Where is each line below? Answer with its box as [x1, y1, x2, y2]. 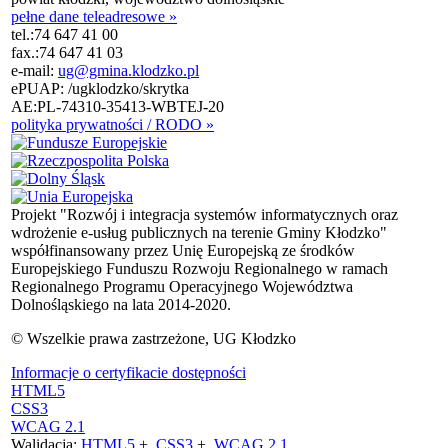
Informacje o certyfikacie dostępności [11, 363, 246, 381]
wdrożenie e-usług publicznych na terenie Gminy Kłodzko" [11, 223, 387, 241]
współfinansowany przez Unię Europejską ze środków [11, 241, 355, 259]
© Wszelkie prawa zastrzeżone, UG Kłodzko [11, 329, 296, 347]
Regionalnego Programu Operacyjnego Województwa [11, 277, 353, 295]
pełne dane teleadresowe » [11, 7, 177, 25]
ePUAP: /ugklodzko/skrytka [11, 79, 189, 97]
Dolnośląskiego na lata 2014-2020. [11, 295, 231, 313]
